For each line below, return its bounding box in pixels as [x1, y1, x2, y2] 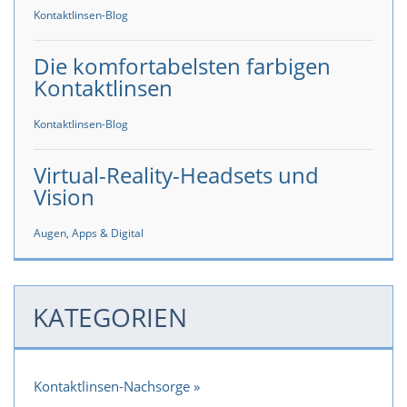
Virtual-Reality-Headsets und [34, 160, 319, 191]
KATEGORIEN [32, 299, 187, 334]
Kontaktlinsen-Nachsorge [34, 376, 190, 395]
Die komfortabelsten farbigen [34, 51, 331, 82]
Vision [34, 182, 94, 213]
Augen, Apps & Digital [34, 224, 144, 241]
